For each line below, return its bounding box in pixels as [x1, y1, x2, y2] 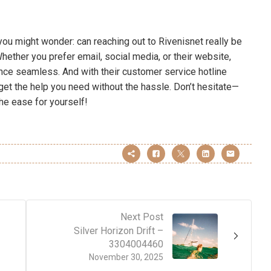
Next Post [120, 211, 163, 223]
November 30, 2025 [89, 252, 163, 262]
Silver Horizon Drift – [74, 224, 163, 237]
